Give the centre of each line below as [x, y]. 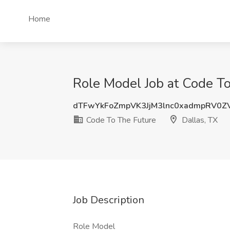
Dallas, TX [199, 120]
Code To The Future [120, 120]
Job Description [109, 200]
